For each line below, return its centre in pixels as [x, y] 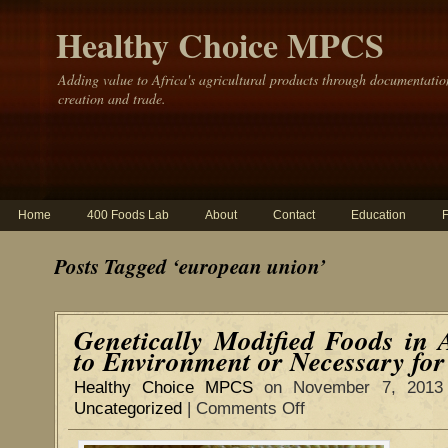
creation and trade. [112, 98]
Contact [294, 215]
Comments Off [250, 408]
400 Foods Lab [128, 215]
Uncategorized [128, 408]
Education [378, 215]
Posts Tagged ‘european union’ [190, 266]
